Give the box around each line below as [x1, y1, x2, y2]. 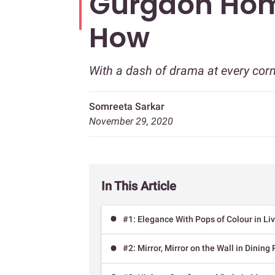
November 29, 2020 [89, 115, 173, 127]
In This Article [101, 179, 176, 193]
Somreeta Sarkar [89, 101, 165, 112]
